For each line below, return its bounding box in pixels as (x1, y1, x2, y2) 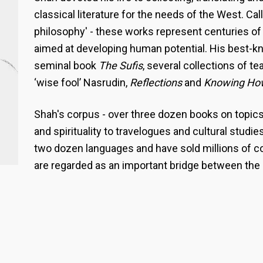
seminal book (34, 59, 99, 72)
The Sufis (99, 59, 143, 72)
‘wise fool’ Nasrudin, (34, 76, 130, 89)
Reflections (130, 76, 182, 89)
